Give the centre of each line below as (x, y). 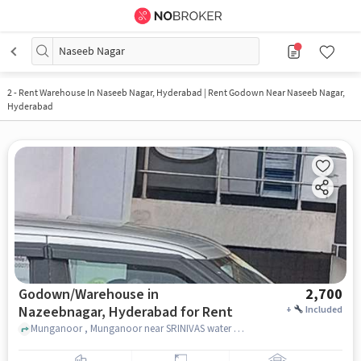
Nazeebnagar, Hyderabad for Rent (125, 312)
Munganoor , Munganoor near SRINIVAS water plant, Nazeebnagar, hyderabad (239, 329)
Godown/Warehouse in (88, 294)
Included (324, 309)
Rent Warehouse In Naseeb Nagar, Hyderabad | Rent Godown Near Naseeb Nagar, (181, 92)
